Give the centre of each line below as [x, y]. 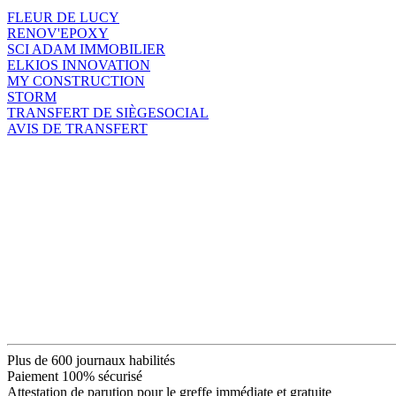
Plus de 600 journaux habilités [91, 360]
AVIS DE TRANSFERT [77, 128]
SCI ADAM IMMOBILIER [86, 49]
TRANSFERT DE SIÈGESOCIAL [108, 112]
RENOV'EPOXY [58, 33]
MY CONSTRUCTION [76, 80]
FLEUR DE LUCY [63, 17]
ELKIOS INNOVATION [79, 65]
